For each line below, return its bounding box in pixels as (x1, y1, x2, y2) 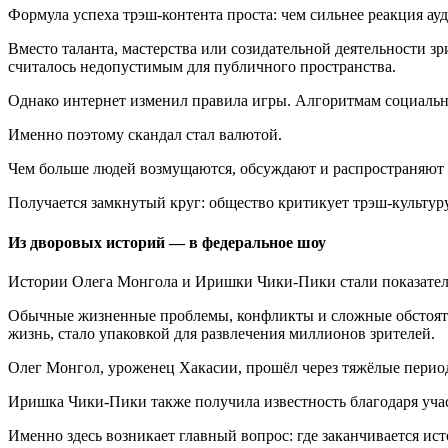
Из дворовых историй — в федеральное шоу (8, 233, 326, 251)
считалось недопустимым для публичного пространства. (8, 58, 396, 76)
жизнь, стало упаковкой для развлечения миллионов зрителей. (8, 324, 435, 342)
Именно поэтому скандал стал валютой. (8, 126, 282, 144)
